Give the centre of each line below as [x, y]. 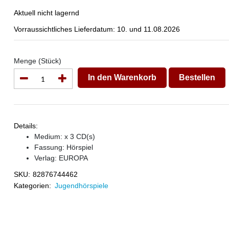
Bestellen [197, 77]
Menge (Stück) [37, 61]
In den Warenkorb [122, 77]
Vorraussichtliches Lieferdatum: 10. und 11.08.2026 [97, 29]
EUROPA [73, 158]
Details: [26, 126]
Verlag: [46, 158]
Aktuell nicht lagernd [46, 13]
